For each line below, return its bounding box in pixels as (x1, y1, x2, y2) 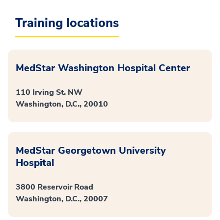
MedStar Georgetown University (16, 143, 166, 157)
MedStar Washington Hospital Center (16, 61, 190, 75)
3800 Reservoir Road (16, 181, 93, 192)
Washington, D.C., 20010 (16, 98, 108, 110)
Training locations (15, 14, 119, 31)
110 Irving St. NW (16, 86, 82, 98)
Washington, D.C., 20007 (16, 193, 108, 204)
